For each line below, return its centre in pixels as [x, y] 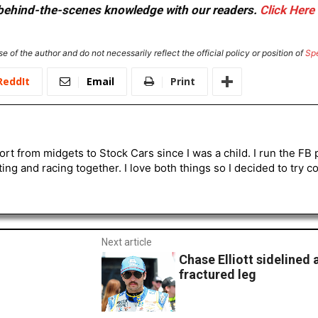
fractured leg [218, 275]
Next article [126, 242]
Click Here [287, 10]
